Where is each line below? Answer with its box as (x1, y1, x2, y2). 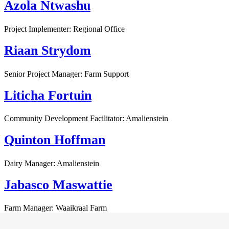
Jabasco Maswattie (4, 177, 112, 192)
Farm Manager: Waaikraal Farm (4, 203, 107, 213)
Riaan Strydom (4, 43, 91, 58)
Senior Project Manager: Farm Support (4, 69, 129, 78)
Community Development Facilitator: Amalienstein (4, 114, 168, 123)
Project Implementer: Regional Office (4, 25, 125, 34)
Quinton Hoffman (4, 132, 105, 148)
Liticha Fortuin (4, 87, 91, 103)
